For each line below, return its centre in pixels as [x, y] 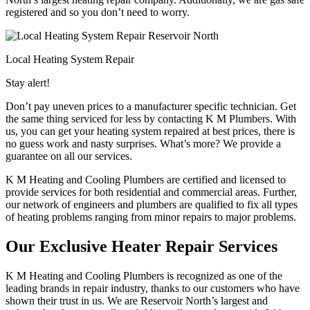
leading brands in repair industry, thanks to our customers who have [153, 289]
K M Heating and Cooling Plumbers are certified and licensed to [146, 180]
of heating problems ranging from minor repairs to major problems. [151, 217]
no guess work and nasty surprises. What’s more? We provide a [143, 144]
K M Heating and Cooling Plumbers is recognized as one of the [144, 276]
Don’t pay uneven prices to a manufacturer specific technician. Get [151, 107]
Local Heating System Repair [70, 60]
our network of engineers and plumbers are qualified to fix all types [152, 205]
